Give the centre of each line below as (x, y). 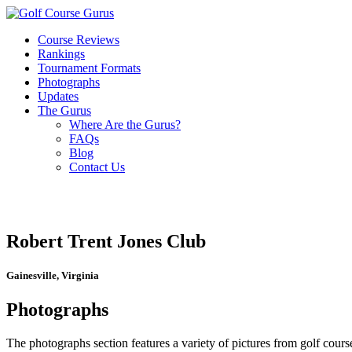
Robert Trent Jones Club (106, 241)
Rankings (61, 54)
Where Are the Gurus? (125, 125)
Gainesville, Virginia (53, 276)
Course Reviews (79, 40)
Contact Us (97, 167)
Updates (58, 96)
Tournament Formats (89, 68)
